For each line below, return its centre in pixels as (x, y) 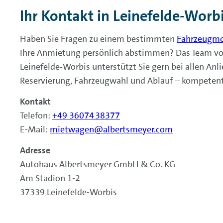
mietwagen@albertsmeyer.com (111, 129)
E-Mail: (35, 129)
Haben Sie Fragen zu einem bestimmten (98, 39)
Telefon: (36, 115)
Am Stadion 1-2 (50, 178)
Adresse (35, 150)
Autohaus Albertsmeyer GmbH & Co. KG (98, 164)
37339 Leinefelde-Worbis (68, 192)
